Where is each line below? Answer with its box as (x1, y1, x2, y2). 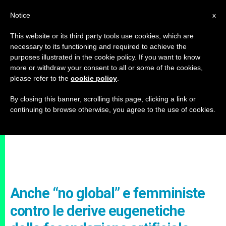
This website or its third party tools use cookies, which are (10, 32, 194, 40)
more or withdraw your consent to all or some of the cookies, (10, 64, 203, 72)
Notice (10, 11, 30, 19)
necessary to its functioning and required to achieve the (10, 42, 187, 50)
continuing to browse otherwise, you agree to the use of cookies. (10, 105, 215, 114)
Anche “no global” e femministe (10, 185, 205, 202)
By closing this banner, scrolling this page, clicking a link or (10, 95, 196, 103)
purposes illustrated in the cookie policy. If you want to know (10, 53, 200, 61)
